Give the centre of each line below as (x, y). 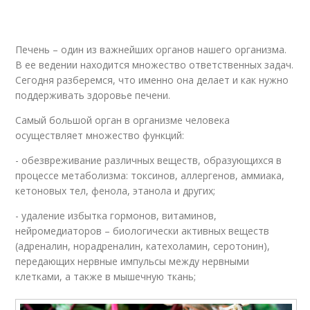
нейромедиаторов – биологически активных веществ (143, 231)
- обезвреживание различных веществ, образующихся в (149, 160)
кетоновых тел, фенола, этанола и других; (116, 191)
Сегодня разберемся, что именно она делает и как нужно (152, 80)
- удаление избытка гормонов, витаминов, (116, 216)
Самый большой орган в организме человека (123, 120)
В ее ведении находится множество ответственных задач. (155, 65)
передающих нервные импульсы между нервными (133, 261)
